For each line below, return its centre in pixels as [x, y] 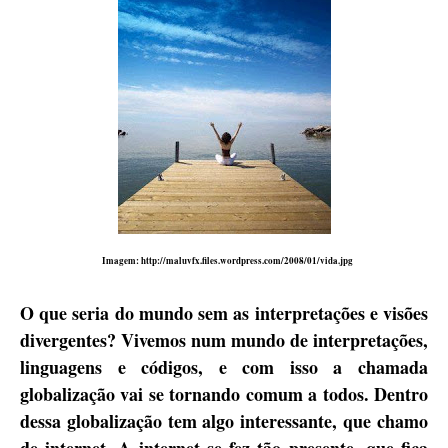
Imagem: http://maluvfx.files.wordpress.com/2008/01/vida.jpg [227, 260]
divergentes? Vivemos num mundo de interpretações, [224, 340]
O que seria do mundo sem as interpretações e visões [224, 313]
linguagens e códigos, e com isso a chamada [224, 367]
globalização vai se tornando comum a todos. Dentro [224, 394]
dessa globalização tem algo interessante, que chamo [224, 421]
